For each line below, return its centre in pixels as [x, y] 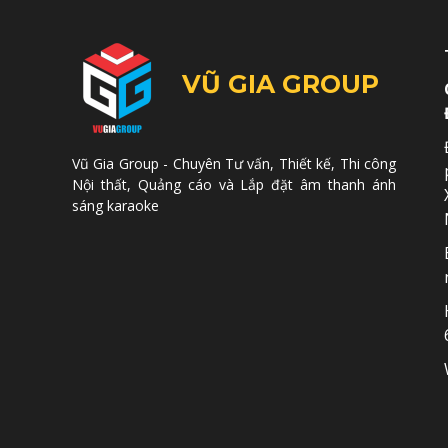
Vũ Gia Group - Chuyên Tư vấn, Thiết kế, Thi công [234, 163]
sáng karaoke [115, 205]
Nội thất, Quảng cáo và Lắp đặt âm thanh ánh [234, 184]
